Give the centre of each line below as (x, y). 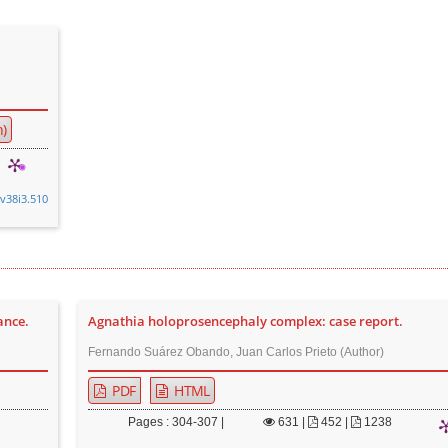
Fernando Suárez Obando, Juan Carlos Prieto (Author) (236, 352)
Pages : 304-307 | (176, 422)
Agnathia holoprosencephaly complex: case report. (246, 321)
